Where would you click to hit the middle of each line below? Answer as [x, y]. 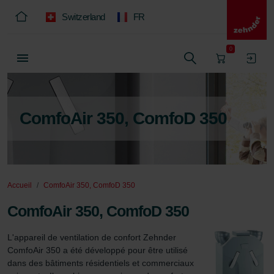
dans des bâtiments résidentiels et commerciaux [102, 263]
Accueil [20, 185]
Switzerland [83, 17]
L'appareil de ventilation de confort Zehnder [93, 237]
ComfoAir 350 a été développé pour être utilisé [99, 250]
